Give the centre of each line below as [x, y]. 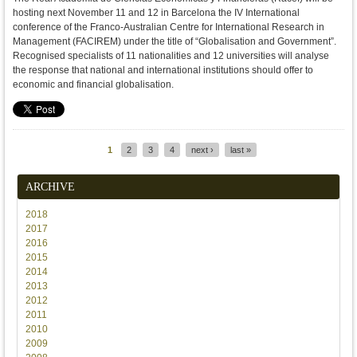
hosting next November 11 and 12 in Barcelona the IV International [156, 13]
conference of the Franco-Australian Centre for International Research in [169, 27]
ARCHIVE [50, 187]
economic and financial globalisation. [93, 84]
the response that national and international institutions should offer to [163, 70]
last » [240, 150]
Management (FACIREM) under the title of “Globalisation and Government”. [175, 41]
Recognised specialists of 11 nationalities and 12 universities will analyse [171, 56]
